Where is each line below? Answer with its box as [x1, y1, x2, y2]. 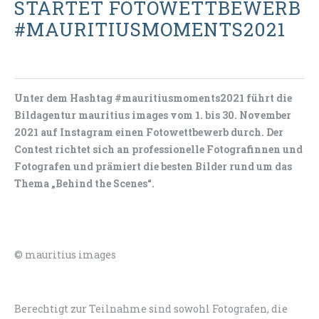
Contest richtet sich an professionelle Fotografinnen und [14, 142, 303, 157]
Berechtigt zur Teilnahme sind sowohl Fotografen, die [14, 302, 288, 316]
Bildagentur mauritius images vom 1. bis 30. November [14, 108, 291, 122]
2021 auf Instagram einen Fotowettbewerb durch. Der [14, 125, 283, 140]
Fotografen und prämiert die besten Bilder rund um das [14, 159, 292, 174]
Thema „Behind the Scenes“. [14, 177, 155, 191]
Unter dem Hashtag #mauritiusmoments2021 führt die [14, 91, 292, 105]
